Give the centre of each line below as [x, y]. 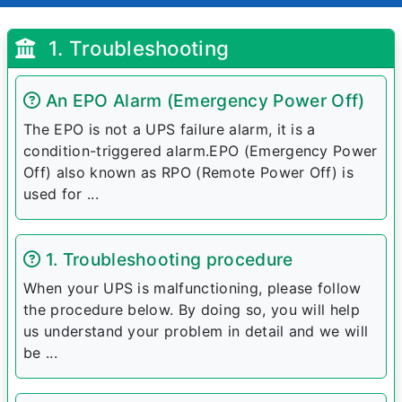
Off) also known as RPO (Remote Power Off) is [189, 173]
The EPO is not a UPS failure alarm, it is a [170, 130]
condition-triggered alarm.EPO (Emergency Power [201, 151]
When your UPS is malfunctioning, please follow [192, 288]
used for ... [61, 194]
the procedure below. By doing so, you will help [192, 310]
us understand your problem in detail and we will [196, 332]
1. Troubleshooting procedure [167, 260]
